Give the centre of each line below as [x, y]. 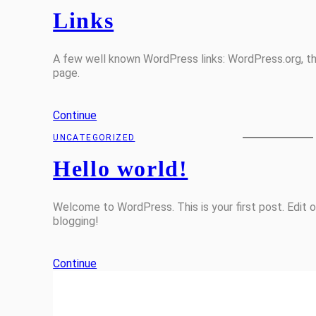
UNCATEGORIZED [94, 137]
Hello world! [121, 169]
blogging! [76, 221]
